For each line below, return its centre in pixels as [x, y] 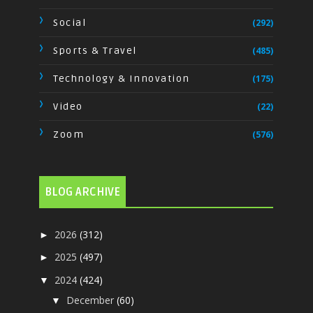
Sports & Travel [95, 50]
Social [70, 22]
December [92, 300]
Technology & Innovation [122, 78]
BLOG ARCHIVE [83, 192]
